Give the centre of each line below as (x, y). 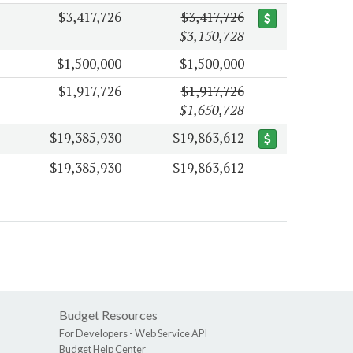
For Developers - (97, 334)
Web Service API (171, 334)
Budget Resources (108, 315)
